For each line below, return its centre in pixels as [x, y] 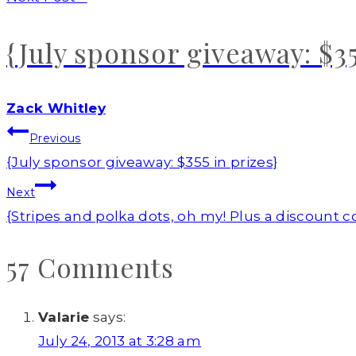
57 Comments [90, 267]
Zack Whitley [56, 108]
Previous [55, 139]
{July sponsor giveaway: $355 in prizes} [142, 163]
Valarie [64, 317]
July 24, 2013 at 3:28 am [120, 341]
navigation [72, 170]
